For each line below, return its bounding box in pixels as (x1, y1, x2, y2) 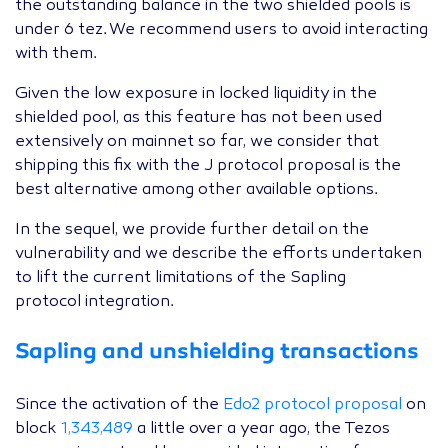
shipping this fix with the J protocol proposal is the (15, 158, 401, 175)
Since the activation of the (15, 397, 223, 414)
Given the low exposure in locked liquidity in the (15, 86, 377, 103)
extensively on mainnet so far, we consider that (15, 134, 379, 151)
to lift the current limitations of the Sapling (15, 270, 346, 287)
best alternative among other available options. (15, 182, 378, 199)
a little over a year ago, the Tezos (133, 421, 390, 438)
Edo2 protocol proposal (223, 397, 402, 414)
